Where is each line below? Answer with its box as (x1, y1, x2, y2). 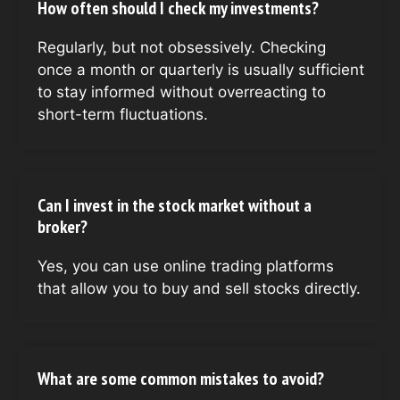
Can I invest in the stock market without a (37, 193, 312, 217)
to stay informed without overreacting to (37, 83, 326, 102)
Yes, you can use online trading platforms (37, 256, 334, 275)
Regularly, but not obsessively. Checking (37, 38, 326, 57)
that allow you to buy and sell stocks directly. (37, 279, 361, 297)
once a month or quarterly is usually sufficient (37, 61, 364, 79)
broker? (37, 214, 87, 238)
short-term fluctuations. (37, 105, 208, 124)
